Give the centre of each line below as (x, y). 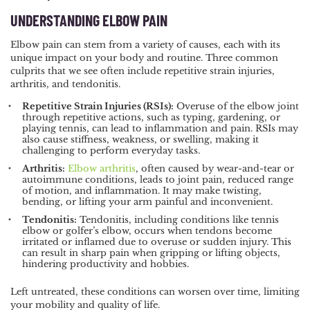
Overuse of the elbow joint (236, 107)
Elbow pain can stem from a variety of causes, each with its (145, 45)
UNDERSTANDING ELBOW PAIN (89, 20)
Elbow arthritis (102, 169)
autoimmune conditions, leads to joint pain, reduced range (158, 180)
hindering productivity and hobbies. (108, 264)
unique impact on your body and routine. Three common (144, 58)
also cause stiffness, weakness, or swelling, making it (140, 140)
